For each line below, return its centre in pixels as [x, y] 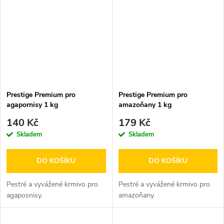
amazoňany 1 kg [145, 105]
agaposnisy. [24, 195]
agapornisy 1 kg [32, 105]
